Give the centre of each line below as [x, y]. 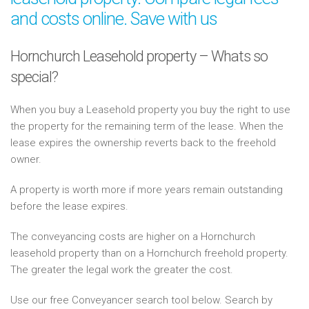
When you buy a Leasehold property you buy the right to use [150, 110]
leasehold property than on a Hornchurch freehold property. [149, 253]
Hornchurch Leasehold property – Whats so [139, 56]
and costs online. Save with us [114, 19]
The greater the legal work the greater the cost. [122, 270]
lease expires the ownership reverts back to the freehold [143, 143]
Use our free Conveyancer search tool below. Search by [141, 300]
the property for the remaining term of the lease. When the [147, 126]
